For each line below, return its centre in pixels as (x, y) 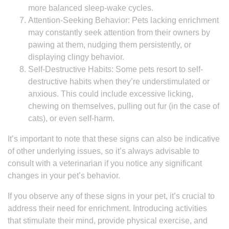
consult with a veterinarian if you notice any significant (105, 163)
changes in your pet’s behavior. (64, 176)
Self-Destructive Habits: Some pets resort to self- (116, 69)
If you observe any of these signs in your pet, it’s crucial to (111, 196)
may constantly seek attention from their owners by (119, 32)
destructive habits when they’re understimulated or (119, 82)
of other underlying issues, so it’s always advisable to (104, 151)
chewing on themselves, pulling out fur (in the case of (124, 106)
